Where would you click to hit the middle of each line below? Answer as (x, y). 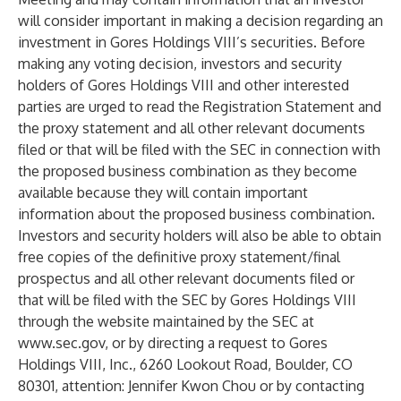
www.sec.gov (61, 343)
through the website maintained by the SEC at (166, 321)
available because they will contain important (163, 192)
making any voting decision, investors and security (180, 64)
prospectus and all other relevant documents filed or (186, 278)
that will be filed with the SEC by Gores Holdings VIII (187, 300)
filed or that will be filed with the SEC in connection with (199, 149)
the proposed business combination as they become (188, 171)
